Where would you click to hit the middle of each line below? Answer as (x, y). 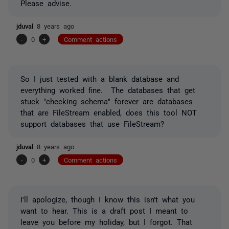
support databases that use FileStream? (92, 123)
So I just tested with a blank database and (100, 78)
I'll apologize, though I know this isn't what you (108, 199)
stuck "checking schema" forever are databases (107, 101)
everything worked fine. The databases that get (108, 89)
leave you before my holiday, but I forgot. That (106, 221)
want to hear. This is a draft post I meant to (104, 210)
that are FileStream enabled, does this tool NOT (109, 112)
